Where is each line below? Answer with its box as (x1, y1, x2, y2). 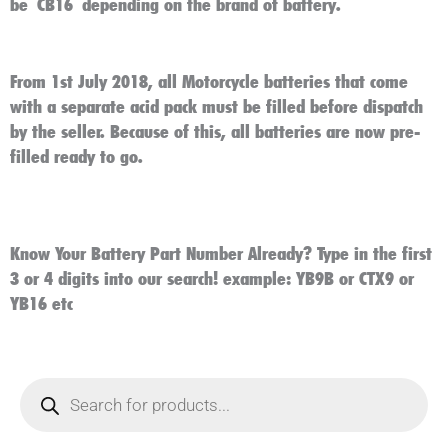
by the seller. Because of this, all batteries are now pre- (10, 120, 420, 143)
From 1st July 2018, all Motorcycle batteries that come (10, 70, 408, 93)
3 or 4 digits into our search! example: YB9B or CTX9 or (10, 267, 414, 290)
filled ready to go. (10, 145, 143, 168)
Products (19, 365, 81, 388)
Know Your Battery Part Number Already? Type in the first (10, 242, 432, 265)
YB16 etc (10, 292, 73, 315)
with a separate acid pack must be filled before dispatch (10, 95, 423, 118)
